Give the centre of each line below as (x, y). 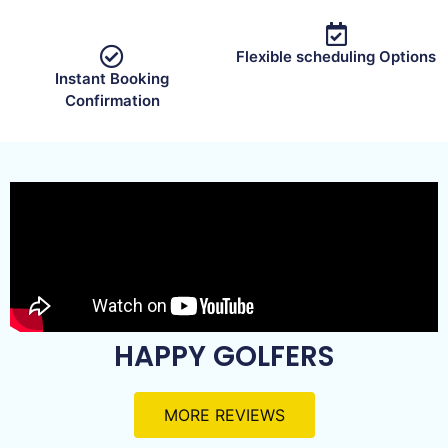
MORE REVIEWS (224, 415)
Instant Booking (112, 79)
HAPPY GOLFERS (224, 357)
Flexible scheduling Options (336, 57)
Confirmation (112, 101)
